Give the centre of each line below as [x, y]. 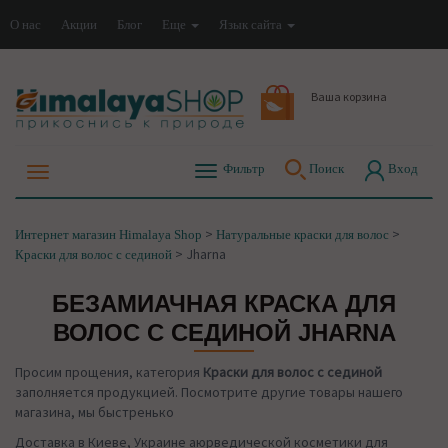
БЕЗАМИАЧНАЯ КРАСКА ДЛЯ [224, 304]
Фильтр [242, 168]
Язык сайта [252, 24]
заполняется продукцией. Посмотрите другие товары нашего [209, 392]
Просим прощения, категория [109, 372]
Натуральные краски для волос [302, 235]
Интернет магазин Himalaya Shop [108, 235]
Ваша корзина [349, 96]
